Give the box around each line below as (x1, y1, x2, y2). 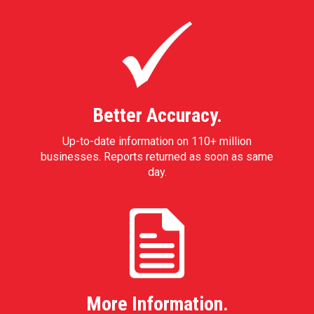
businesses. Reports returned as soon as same (41, 150, 273, 163)
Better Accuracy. (92, 104, 222, 127)
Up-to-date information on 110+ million (62, 135, 252, 148)
